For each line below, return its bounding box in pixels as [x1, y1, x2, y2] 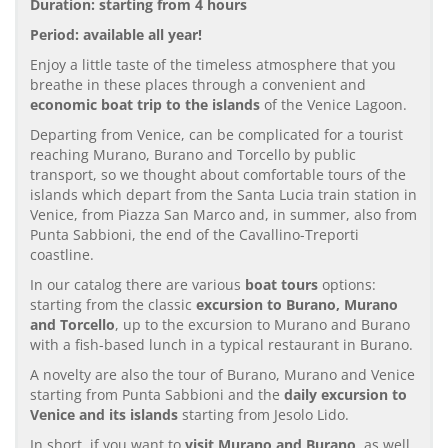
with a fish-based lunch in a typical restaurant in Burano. [30, 334, 413, 354]
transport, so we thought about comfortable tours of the [30, 164, 406, 184]
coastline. [30, 244, 94, 264]
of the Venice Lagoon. [260, 94, 407, 114]
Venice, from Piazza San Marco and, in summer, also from [30, 204, 417, 224]
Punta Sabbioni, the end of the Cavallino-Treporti [30, 224, 359, 244]
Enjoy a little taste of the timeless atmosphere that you [30, 54, 396, 74]
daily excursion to [284, 384, 407, 404]
